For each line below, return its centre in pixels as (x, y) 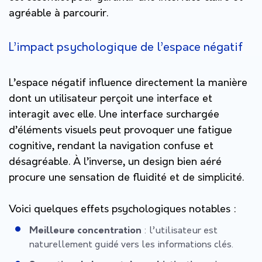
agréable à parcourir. (58, 13)
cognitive (30, 146)
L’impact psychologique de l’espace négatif (126, 47)
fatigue (215, 130)
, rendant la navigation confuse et (133, 146)
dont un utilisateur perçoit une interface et (111, 99)
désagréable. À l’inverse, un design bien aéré (115, 162)
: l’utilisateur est (180, 231)
